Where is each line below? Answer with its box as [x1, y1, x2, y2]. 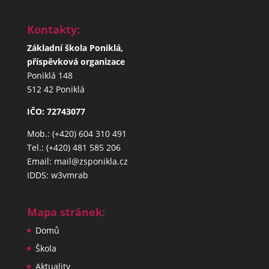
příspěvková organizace [26, 55, 125, 67]
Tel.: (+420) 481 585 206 [26, 141, 121, 153]
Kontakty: [26, 22, 80, 37]
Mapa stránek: [26, 204, 105, 219]
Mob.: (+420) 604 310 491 [26, 127, 127, 139]
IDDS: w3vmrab [26, 169, 88, 181]
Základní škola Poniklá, [26, 41, 123, 53]
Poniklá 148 [26, 69, 73, 81]
